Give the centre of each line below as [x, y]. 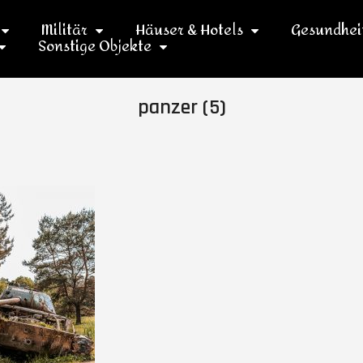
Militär [64, 30]
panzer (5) [181, 107]
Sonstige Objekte [94, 47]
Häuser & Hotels [189, 30]
